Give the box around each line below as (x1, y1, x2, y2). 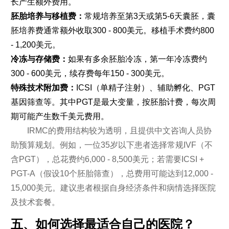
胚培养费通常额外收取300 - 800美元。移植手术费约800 (10, 26, 214, 35)
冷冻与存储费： (10, 55, 68, 63)
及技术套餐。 (10, 198, 60, 207)
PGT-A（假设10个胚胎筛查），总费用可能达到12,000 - (10, 169, 213, 178)
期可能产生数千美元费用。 (10, 112, 109, 121)
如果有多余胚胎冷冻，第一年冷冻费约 (67, 55, 207, 63)
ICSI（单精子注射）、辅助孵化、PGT (76, 83, 215, 92)
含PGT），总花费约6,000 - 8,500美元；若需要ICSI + (10, 155, 204, 164)
